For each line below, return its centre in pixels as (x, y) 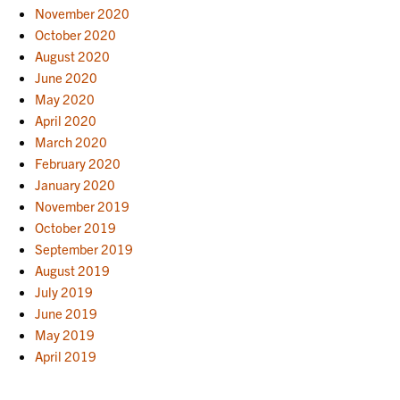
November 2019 (83, 206)
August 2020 (73, 56)
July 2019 (64, 292)
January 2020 (75, 184)
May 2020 (65, 99)
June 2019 (67, 313)
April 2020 (66, 120)
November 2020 (83, 13)
